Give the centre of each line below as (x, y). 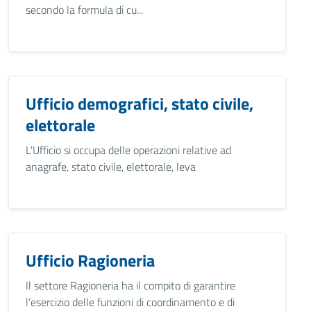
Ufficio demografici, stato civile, (140, 103)
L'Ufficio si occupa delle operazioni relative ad (128, 150)
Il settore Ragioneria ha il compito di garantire (131, 285)
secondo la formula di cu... (84, 10)
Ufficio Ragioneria (90, 260)
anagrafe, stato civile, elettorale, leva (111, 167)
